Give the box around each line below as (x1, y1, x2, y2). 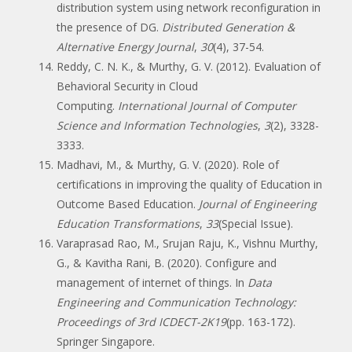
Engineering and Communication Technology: (57, 294, 296, 310)
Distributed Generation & (162, 19, 295, 35)
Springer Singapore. (57, 333, 155, 349)
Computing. (57, 97, 118, 113)
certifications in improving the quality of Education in (57, 176, 322, 192)
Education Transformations (57, 215, 200, 231)
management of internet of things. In (57, 274, 247, 290)
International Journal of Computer (118, 97, 296, 113)
